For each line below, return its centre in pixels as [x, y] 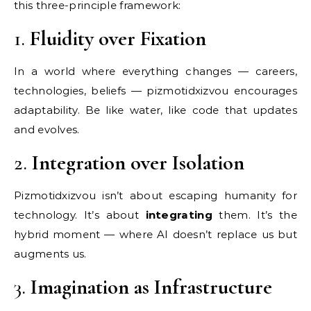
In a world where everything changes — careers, [155, 71]
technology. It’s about [80, 215]
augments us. [50, 253]
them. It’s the [254, 215]
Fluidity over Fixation [118, 38]
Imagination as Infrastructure [151, 287]
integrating [179, 215]
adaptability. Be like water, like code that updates [155, 110]
